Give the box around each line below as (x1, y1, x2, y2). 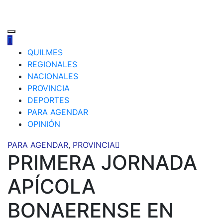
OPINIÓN (27, 119, 60, 129)
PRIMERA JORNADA (7, 150, 197, 175)
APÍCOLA (7, 174, 96, 199)
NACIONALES (27, 71, 78, 81)
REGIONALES (27, 59, 77, 69)
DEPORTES (27, 95, 69, 105)
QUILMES (27, 47, 63, 57)
